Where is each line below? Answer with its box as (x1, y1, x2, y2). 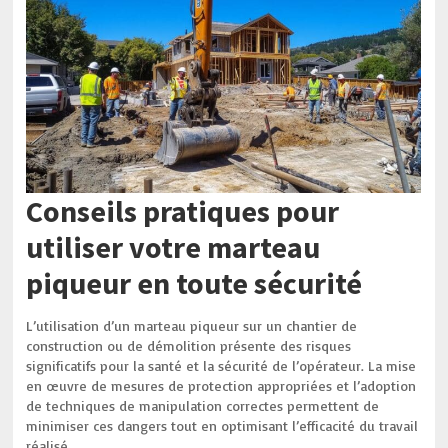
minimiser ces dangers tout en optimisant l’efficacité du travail (26, 417, 419, 434)
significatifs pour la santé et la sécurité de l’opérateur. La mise (26, 357, 417, 374)
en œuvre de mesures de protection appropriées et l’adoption (26, 377, 417, 394)
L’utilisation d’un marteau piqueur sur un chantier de (26, 317, 358, 334)
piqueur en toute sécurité (26, 264, 363, 302)
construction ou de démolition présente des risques (26, 337, 352, 354)
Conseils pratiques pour (26, 192, 340, 230)
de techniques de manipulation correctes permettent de (26, 397, 380, 414)
